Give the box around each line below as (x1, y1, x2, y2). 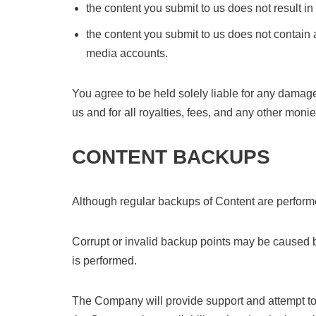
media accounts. (86, 47, 168, 59)
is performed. (72, 255, 137, 267)
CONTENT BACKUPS (72, 146, 270, 168)
